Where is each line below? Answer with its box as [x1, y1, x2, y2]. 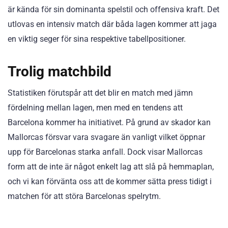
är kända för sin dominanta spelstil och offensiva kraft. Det [8, 5, 219, 14]
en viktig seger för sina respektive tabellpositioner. [8, 34, 186, 44]
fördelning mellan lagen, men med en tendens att [8, 103, 183, 113]
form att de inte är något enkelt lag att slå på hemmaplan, [8, 162, 214, 172]
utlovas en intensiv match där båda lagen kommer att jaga [8, 19, 217, 29]
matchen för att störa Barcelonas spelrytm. [8, 191, 161, 202]
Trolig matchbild [8, 63, 111, 80]
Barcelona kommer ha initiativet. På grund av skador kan [8, 118, 211, 128]
